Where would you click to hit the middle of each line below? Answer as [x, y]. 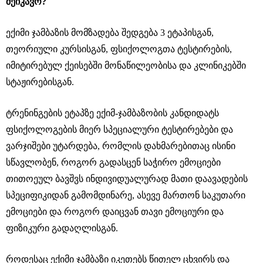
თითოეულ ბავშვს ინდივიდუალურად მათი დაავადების [127, 178]
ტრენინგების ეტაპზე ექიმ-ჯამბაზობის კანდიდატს [112, 113]
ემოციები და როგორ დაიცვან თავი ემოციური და [115, 211]
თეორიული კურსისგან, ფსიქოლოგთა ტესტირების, [119, 49]
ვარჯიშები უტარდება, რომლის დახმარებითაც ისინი [121, 146]
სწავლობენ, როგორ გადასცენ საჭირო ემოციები [113, 162]
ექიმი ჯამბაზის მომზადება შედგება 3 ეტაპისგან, [110, 32]
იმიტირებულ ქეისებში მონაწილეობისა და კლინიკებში [126, 65]
